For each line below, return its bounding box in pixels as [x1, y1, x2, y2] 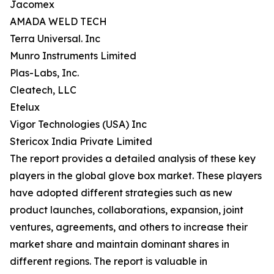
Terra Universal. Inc [10, 32, 100, 45]
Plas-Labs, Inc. [10, 67, 79, 80]
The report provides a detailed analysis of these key [10, 152, 256, 165]
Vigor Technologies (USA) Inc [10, 118, 147, 131]
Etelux [10, 101, 40, 114]
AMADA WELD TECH [10, 15, 107, 28]
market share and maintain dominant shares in [10, 238, 229, 251]
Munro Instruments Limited [10, 50, 136, 62]
